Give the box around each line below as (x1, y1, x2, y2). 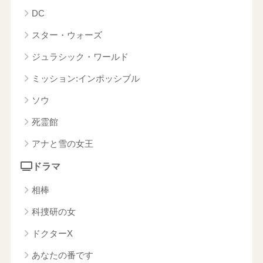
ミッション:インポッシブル (31, 73, 140, 83)
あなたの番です (31, 249, 93, 260)
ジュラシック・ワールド (31, 51, 129, 62)
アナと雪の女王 (31, 138, 93, 149)
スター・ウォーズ (31, 29, 102, 40)
